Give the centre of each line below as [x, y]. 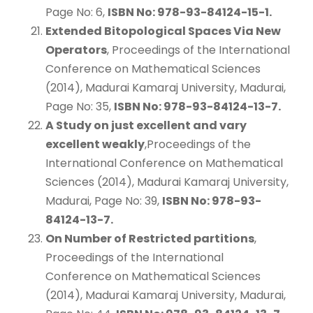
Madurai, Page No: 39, [104, 201]
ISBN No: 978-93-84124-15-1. [190, 12]
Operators [76, 50]
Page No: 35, [80, 106]
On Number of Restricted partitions [150, 238]
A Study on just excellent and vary [146, 125]
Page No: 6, [77, 12]
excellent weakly [95, 144]
